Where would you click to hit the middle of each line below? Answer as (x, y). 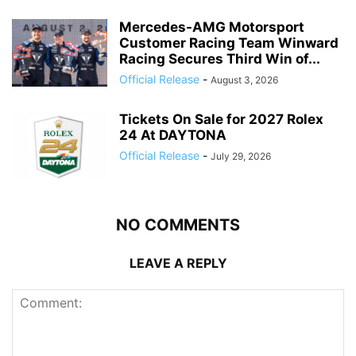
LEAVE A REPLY (178, 263)
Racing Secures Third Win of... (220, 59)
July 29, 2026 (241, 157)
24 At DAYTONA (176, 135)
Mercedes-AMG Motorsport (212, 27)
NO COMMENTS (178, 225)
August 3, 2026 (244, 80)
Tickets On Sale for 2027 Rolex (221, 120)
